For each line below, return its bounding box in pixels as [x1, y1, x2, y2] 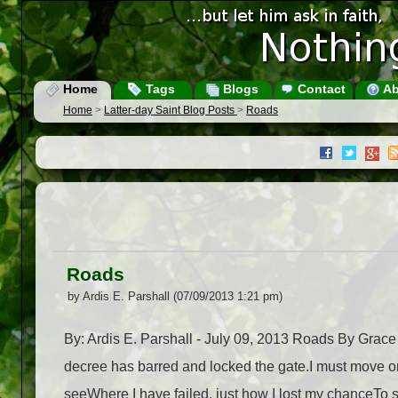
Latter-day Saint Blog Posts [104, 104, 237, 117]
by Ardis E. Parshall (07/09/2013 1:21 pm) [68, 290, 283, 304]
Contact [293, 82, 346, 96]
